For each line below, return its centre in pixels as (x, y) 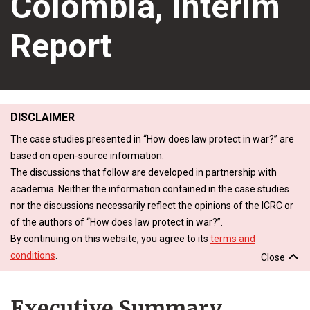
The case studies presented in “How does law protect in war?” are (152, 139)
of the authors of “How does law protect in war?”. (117, 222)
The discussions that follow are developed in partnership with (144, 172)
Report (61, 46)
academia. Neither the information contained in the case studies (150, 189)
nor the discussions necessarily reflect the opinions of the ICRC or (152, 205)
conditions (33, 255)
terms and (233, 238)
